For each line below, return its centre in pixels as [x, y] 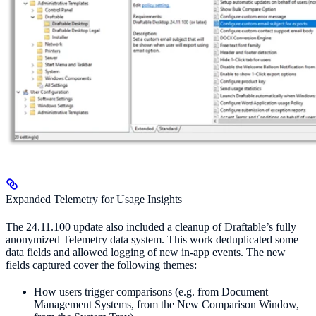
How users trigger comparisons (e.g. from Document [151, 292]
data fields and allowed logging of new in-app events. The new [146, 253]
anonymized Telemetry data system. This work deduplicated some [152, 240]
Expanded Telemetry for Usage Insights [94, 199]
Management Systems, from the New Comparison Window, [166, 305]
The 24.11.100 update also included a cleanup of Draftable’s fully [151, 227]
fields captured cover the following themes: [101, 265]
